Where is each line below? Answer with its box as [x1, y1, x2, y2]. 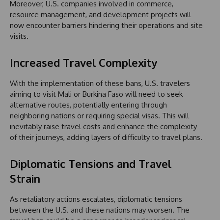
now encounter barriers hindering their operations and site [10, 21, 203, 30]
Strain [10, 171, 40, 186]
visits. [10, 31, 28, 41]
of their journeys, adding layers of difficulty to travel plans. [10, 133, 202, 142]
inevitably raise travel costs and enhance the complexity [10, 122, 197, 132]
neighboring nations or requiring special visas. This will [10, 111, 189, 121]
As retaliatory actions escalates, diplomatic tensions [10, 194, 182, 204]
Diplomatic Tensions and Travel [10, 157, 171, 171]
